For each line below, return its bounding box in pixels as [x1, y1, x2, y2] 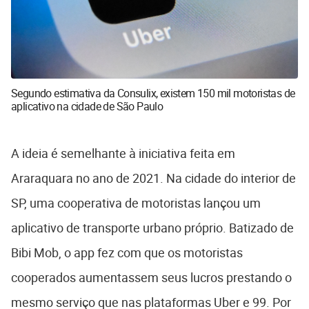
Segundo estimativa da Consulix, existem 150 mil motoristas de [11, 86, 295, 101]
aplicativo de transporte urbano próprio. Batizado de [11, 219, 294, 237]
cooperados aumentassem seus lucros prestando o [11, 269, 292, 286]
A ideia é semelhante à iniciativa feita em [11, 145, 235, 162]
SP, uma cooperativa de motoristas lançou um [11, 195, 261, 212]
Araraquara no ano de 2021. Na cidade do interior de [11, 170, 296, 187]
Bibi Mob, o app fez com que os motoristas [11, 244, 243, 261]
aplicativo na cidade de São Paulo [11, 99, 163, 114]
